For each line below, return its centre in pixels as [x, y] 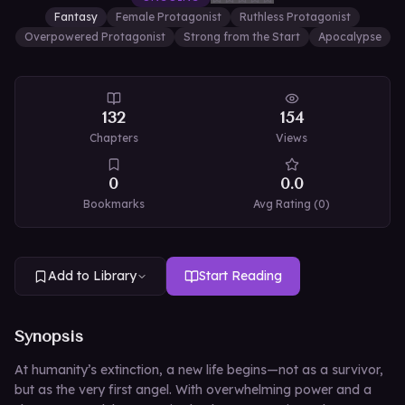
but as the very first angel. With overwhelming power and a [193, 390]
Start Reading [240, 276]
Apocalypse [349, 37]
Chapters [113, 138]
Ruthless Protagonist [295, 17]
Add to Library [92, 276]
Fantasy [76, 17]
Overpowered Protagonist [94, 37]
